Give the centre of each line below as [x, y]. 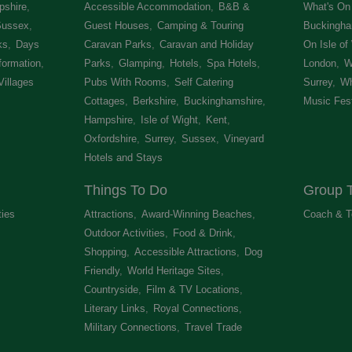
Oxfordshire [111, 139]
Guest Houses [117, 26]
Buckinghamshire [224, 101]
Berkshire [155, 101]
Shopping [106, 252]
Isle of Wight [170, 120]
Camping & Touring [201, 26]
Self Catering [204, 82]
